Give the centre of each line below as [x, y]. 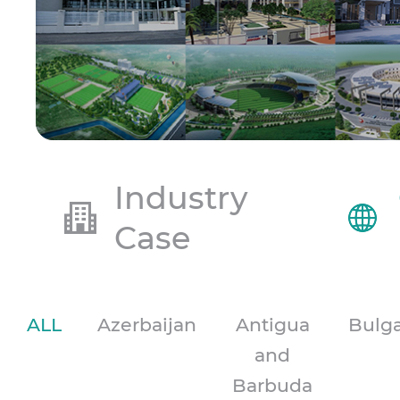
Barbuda [272, 385]
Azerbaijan [147, 324]
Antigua [272, 324]
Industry [181, 197]
